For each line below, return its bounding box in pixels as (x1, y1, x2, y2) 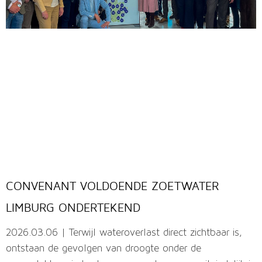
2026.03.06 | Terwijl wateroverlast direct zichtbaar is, (6, 227, 242, 239)
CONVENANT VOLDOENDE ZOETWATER (6, 179, 219, 193)
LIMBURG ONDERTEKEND (6, 201, 140, 215)
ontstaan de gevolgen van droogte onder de (6, 243, 201, 255)
